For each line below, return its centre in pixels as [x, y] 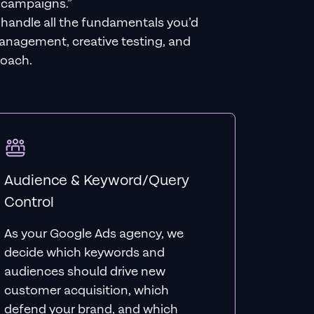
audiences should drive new [85, 272]
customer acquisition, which [87, 291]
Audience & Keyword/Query [97, 180]
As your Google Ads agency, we [94, 234]
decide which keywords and [85, 253]
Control [29, 202]
